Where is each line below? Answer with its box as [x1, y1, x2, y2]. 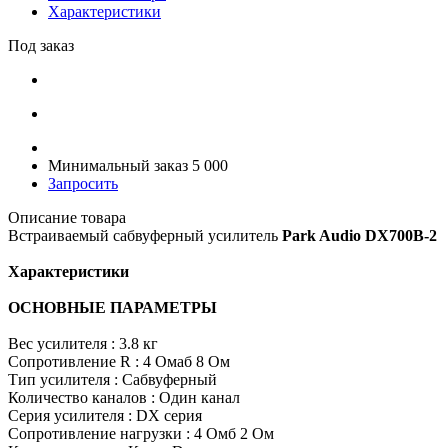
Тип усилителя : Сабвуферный [8, 370, 217, 388]
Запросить [48, 174, 118, 192]
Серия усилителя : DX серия [8, 406, 202, 424]
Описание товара [8, 208, 126, 226]
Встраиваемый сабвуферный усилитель [8, 226, 282, 244]
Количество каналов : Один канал [8, 388, 240, 406]
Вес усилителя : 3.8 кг [8, 334, 158, 352]
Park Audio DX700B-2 [282, 226, 437, 244]
